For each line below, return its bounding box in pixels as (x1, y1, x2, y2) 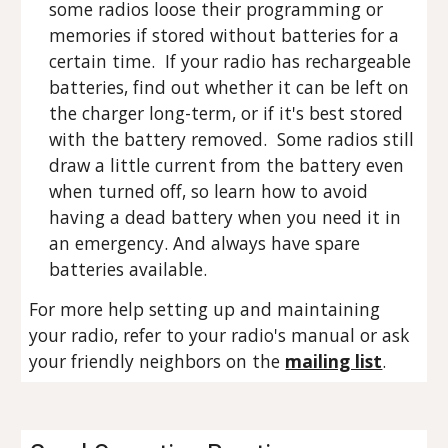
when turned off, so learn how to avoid (49, 179, 369, 203)
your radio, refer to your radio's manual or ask (29, 323, 410, 347)
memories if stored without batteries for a (49, 23, 400, 47)
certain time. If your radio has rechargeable (49, 49, 412, 73)
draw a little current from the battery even (49, 153, 405, 177)
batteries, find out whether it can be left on (49, 75, 410, 99)
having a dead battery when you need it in (49, 205, 402, 229)
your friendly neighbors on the (29, 349, 286, 373)
